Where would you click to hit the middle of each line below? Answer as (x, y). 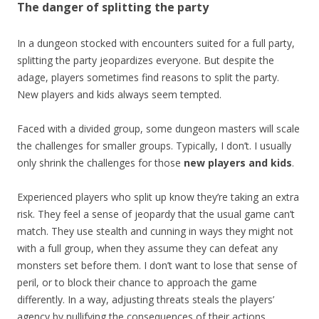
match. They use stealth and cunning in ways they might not (155, 231)
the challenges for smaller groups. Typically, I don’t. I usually (154, 145)
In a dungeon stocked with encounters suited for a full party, (156, 43)
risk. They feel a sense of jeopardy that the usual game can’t (156, 214)
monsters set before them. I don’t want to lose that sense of (157, 265)
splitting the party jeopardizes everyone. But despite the (146, 60)
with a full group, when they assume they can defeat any (147, 248)
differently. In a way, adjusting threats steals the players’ (146, 299)
